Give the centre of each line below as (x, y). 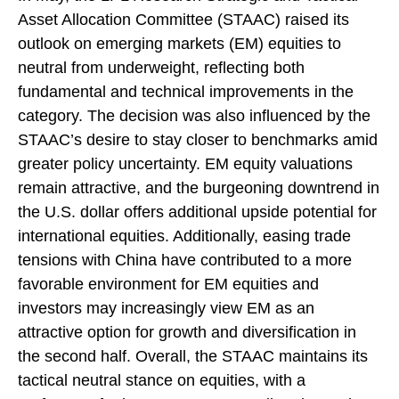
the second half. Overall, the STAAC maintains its (193, 357)
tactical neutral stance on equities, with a (162, 381)
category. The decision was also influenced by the (194, 116)
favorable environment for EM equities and (168, 285)
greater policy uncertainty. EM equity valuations (185, 164)
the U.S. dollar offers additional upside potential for (197, 212)
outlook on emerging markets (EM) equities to (179, 44)
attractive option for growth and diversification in (187, 333)
